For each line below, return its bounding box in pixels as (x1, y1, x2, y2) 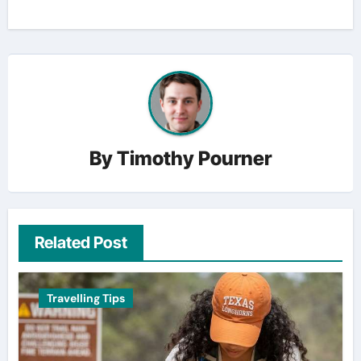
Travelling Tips (46, 290, 125, 305)
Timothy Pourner (117, 146, 272, 170)
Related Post (34, 232, 127, 252)
